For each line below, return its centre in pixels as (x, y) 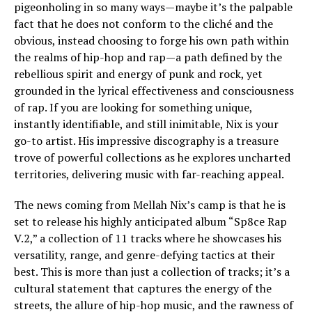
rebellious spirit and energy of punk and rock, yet (138, 74)
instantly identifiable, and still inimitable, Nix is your (146, 124)
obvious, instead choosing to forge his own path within (151, 41)
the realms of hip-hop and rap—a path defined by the (148, 57)
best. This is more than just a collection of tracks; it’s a (152, 272)
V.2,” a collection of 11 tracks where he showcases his (148, 239)
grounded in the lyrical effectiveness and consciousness (154, 91)
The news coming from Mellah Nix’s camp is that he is (150, 205)
